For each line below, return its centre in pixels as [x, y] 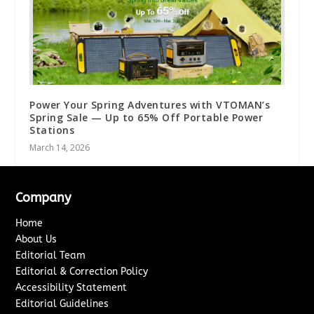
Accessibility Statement [71, 288]
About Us [36, 240]
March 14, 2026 [60, 148]
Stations [52, 130]
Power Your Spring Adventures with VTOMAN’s [150, 105]
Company [43, 198]
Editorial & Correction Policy [82, 272]
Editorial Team [51, 256]
